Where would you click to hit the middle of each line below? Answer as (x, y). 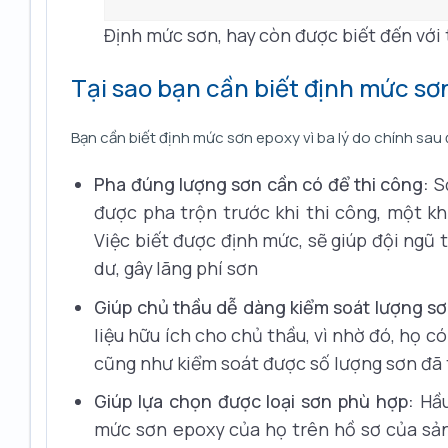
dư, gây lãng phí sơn (176, 267)
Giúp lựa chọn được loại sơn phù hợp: (254, 401)
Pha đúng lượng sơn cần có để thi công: (262, 183)
